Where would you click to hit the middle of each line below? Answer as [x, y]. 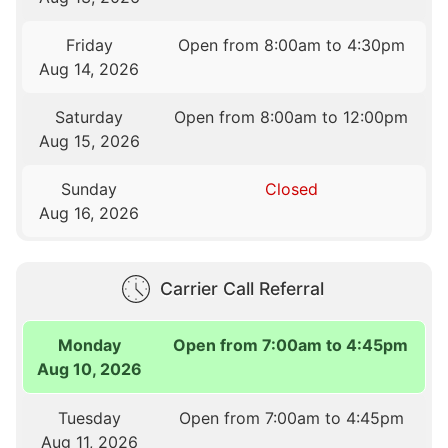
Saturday [89, 116]
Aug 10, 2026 [90, 368]
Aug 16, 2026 [89, 212]
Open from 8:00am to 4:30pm [291, 44]
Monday [90, 344]
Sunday [89, 188]
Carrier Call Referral [242, 288]
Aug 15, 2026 [89, 140]
